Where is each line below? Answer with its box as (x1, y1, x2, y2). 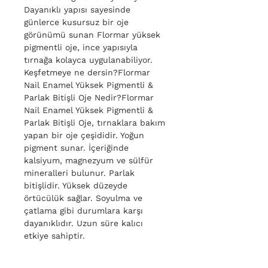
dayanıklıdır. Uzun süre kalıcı (24, 218, 143, 228)
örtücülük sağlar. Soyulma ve (24, 193, 142, 203)
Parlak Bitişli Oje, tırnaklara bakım (24, 117, 165, 127)
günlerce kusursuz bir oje (24, 17, 129, 27)
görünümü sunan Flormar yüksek (24, 29, 160, 39)
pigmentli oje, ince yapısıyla (24, 42, 138, 52)
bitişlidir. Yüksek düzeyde (24, 180, 127, 190)
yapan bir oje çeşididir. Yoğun (24, 130, 144, 140)
